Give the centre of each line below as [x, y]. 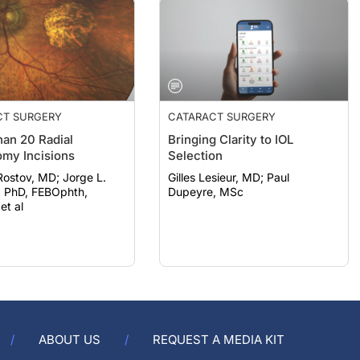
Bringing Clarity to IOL [231, 123]
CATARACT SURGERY [222, 100]
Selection [196, 139]
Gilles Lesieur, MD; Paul [218, 161]
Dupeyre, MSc [206, 176]
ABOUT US [70, 340]
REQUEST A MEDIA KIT [219, 340]
